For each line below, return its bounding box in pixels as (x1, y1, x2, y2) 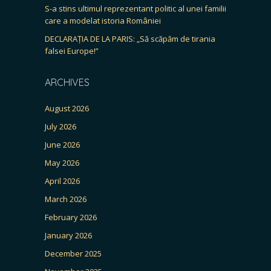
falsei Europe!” (45, 45, 99, 56)
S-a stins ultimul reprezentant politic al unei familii (45, 2, 226, 14)
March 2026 (45, 193, 87, 204)
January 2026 (45, 229, 92, 241)
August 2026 (45, 102, 89, 114)
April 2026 (45, 175, 80, 186)
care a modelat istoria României (45, 15, 161, 26)
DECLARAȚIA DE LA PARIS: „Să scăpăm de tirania (45, 33, 215, 44)
